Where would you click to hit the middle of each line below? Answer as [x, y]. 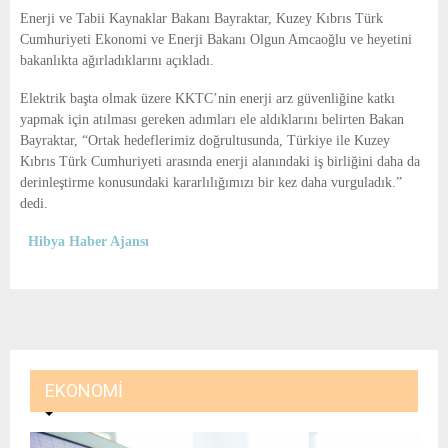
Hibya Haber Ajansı [88, 242]
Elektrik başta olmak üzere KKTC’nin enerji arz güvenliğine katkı [207, 99]
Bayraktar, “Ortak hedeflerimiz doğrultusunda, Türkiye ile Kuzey [205, 141]
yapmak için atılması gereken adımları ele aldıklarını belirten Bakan [212, 120]
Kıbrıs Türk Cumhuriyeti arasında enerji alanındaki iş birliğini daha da [220, 162]
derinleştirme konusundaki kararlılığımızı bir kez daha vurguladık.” [211, 183]
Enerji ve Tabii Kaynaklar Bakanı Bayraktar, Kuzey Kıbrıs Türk [201, 19]
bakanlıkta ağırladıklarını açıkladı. [117, 61]
